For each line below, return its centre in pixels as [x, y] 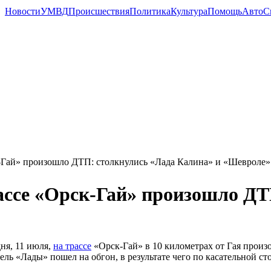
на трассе [72, 246]
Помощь [225, 11]
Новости [23, 11]
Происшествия [99, 11]
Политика [150, 11]
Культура [189, 11]
